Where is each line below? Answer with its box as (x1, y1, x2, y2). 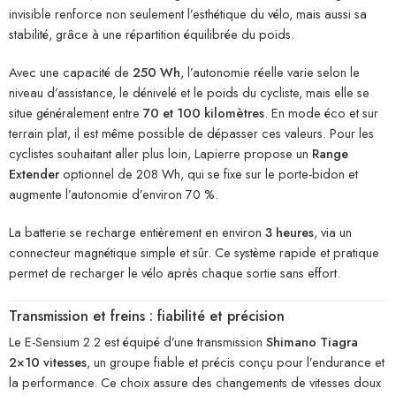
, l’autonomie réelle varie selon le (180, 63, 360, 82)
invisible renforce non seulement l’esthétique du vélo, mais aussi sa (9, 4, 367, 24)
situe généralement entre (9, 103, 143, 123)
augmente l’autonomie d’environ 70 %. (9, 185, 218, 204)
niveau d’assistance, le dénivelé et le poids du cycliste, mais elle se (9, 83, 369, 103)
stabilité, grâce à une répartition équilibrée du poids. (9, 25, 294, 44)
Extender (9, 164, 59, 184)
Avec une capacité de (9, 63, 133, 82)
